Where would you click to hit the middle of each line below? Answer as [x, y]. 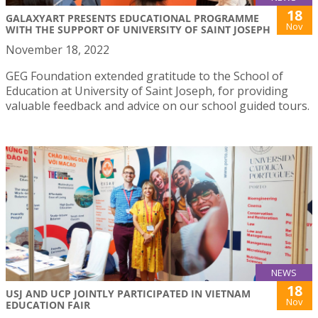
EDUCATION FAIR [48, 305]
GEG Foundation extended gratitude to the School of [144, 76]
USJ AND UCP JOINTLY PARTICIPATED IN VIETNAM [128, 294]
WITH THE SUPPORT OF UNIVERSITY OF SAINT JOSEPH [138, 29]
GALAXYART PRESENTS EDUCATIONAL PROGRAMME [132, 18]
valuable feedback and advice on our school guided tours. [158, 105]
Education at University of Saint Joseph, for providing [147, 91]
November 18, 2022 [57, 49]
